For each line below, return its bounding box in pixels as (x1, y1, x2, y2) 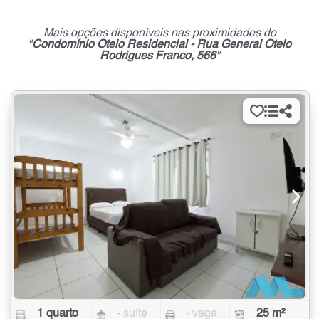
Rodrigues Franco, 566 (99, 50, 216, 62)
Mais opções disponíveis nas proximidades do (43, 27, 276, 39)
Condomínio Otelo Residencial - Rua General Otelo (32, 38, 291, 51)
